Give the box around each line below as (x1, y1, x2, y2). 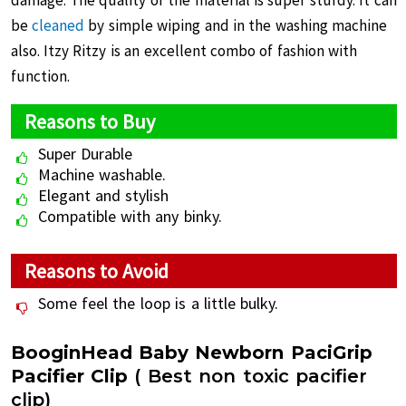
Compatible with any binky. (37, 206, 222, 227)
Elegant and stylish (37, 185, 169, 206)
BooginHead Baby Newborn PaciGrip (10, 342, 372, 363)
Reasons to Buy (24, 109, 156, 134)
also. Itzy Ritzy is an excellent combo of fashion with (10, 41, 358, 61)
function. (10, 66, 70, 86)
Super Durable (37, 143, 132, 164)
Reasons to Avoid (24, 258, 169, 284)
